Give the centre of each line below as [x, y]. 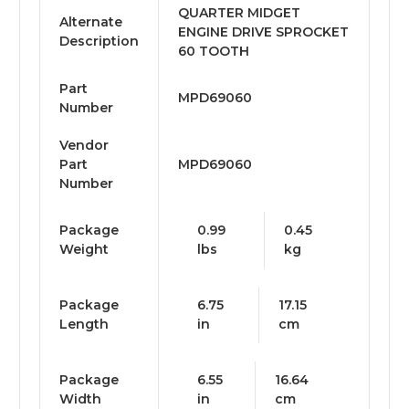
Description [99, 42]
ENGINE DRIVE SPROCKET [263, 32]
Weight [84, 250]
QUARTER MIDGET [239, 13]
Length [84, 325]
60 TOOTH [214, 52]
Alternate [91, 22]
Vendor [84, 146]
